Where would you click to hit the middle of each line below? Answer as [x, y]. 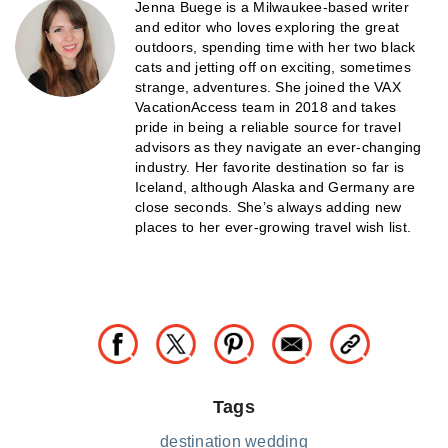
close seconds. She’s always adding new [268, 206]
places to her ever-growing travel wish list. [273, 226]
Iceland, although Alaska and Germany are [275, 186]
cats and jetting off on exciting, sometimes [273, 66]
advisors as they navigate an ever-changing [278, 146]
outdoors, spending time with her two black [275, 46]
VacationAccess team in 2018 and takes [266, 106]
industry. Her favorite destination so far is [269, 166]
